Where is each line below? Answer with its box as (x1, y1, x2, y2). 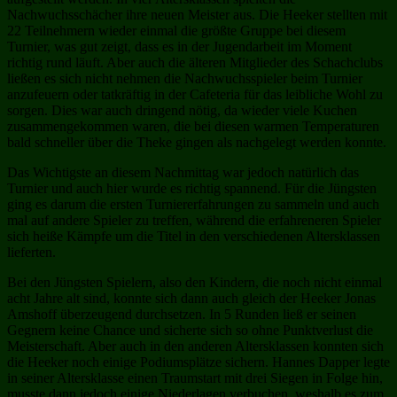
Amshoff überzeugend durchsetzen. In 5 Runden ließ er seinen (7, 306, 356, 322)
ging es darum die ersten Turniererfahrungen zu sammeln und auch (7, 196, 379, 212)
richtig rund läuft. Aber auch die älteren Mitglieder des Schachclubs (7, 54, 383, 70)
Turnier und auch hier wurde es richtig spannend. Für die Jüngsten (7, 180, 377, 196)
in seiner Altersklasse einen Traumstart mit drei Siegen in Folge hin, (7, 370, 383, 385)
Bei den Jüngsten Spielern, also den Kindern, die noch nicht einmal (7, 274, 382, 290)
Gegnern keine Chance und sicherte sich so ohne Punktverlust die (7, 322, 373, 338)
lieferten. (7, 244, 56, 260)
